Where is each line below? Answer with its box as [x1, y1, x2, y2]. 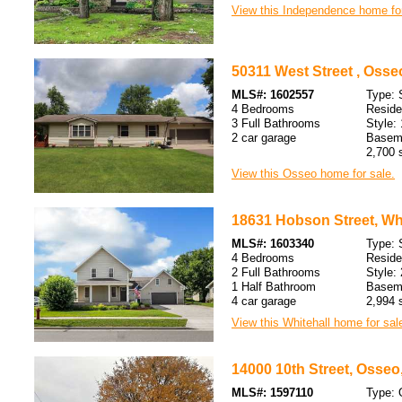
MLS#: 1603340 [232, 237, 314, 250]
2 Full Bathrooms [232, 266, 320, 279]
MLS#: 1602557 [232, 88, 314, 101]
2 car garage [232, 131, 296, 144]
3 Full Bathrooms [232, 117, 320, 130]
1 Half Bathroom [232, 280, 316, 293]
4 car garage [232, 294, 296, 308]
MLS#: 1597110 [232, 386, 313, 399]
